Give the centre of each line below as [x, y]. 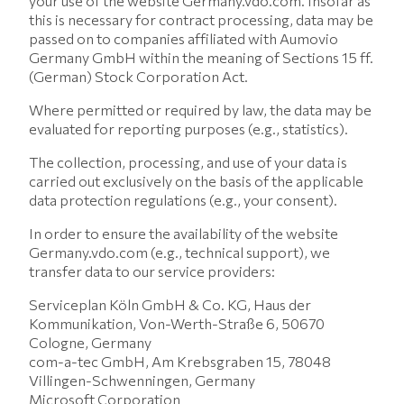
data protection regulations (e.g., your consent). [183, 200]
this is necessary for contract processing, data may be [201, 19]
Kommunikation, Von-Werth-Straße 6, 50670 [177, 323]
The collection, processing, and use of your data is [188, 162]
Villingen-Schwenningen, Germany [142, 380]
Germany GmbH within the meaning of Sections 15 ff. [201, 57]
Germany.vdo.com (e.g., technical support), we [179, 252]
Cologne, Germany [90, 342]
